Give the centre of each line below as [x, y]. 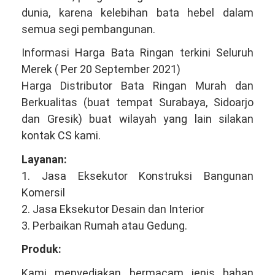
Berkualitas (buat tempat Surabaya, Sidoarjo [137, 103]
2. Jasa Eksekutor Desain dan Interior [113, 209]
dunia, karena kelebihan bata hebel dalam [137, 12]
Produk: [41, 249]
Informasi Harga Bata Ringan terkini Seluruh [137, 53]
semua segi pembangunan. [88, 29]
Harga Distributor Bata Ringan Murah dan [137, 86]
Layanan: [44, 159]
